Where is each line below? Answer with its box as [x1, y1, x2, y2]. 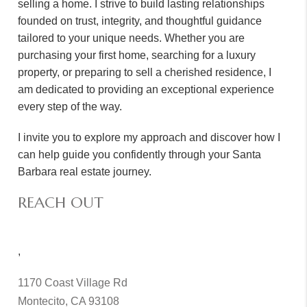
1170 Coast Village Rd [18, 276, 128, 288]
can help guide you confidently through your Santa [18, 148, 262, 160]
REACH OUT [18, 193, 104, 212]
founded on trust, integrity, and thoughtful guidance [18, 14, 262, 27]
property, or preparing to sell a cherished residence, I [18, 66, 272, 78]
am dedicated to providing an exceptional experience [18, 83, 275, 95]
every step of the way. [18, 100, 123, 112]
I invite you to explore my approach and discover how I [18, 131, 281, 143]
